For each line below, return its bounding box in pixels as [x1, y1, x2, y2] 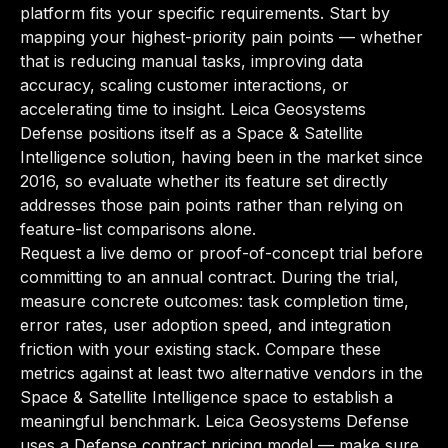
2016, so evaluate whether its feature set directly [20, 171, 388, 191]
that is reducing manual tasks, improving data [20, 51, 363, 71]
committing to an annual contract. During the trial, [20, 267, 399, 287]
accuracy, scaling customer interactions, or [20, 75, 349, 95]
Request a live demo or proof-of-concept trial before [20, 243, 423, 263]
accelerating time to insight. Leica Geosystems [20, 99, 366, 119]
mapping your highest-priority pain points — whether [20, 27, 423, 47]
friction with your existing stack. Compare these [20, 339, 381, 359]
